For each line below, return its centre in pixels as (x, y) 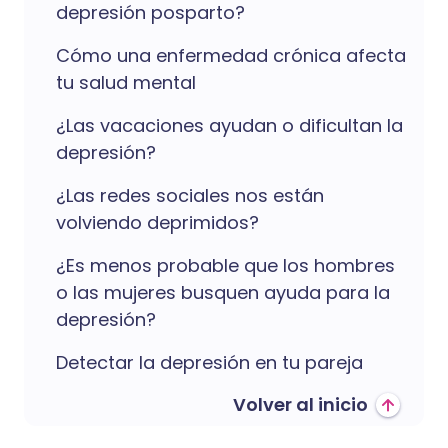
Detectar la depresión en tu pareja (209, 362)
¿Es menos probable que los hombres (225, 265)
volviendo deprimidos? (157, 222)
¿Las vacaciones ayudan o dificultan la (229, 125)
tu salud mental (126, 82)
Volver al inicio (300, 404)
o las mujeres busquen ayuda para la (223, 292)
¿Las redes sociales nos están (190, 195)
